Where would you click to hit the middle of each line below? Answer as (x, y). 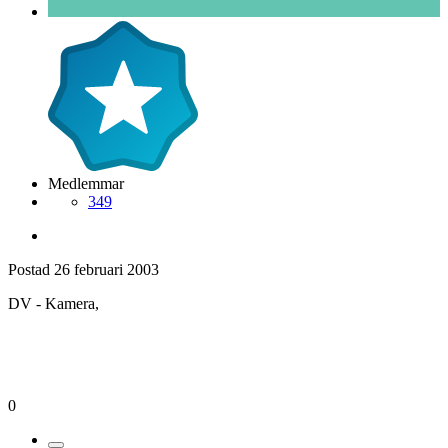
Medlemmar (86, 183)
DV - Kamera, (53, 303)
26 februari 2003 (106, 269)
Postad (31, 269)
